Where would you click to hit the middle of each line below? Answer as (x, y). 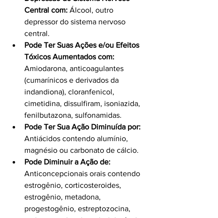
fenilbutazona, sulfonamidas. (73, 115)
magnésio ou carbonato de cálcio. (82, 150)
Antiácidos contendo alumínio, (77, 138)
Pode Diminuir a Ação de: (67, 162)
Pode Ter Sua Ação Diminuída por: (82, 127)
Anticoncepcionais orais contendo (83, 173)
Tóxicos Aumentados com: (69, 56)
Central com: (46, 10)
